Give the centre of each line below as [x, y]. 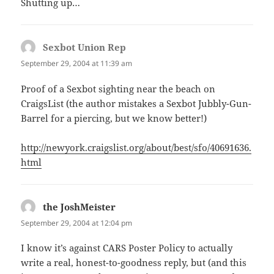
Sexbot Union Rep [85, 47]
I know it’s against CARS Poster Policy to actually [127, 247]
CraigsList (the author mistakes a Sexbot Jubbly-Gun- [136, 103]
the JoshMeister [80, 206]
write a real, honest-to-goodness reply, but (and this [134, 262]
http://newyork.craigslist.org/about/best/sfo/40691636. [136, 147]
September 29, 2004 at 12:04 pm [77, 223]
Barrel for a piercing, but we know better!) [114, 118]
